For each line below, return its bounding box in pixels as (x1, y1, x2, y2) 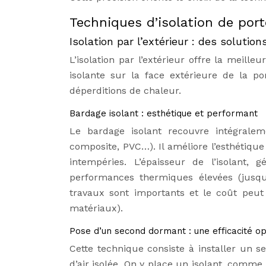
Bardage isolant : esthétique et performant (69, 108, 258, 119)
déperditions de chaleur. (69, 85, 181, 96)
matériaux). (69, 202, 123, 214)
